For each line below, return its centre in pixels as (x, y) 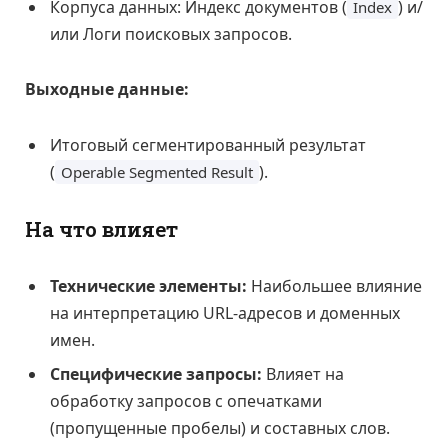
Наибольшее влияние (334, 286)
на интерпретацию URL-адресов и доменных (225, 313)
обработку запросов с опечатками (186, 401)
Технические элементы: (148, 286)
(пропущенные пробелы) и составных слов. (220, 428)
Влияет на (303, 374)
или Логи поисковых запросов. (171, 33)
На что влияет (101, 229)
